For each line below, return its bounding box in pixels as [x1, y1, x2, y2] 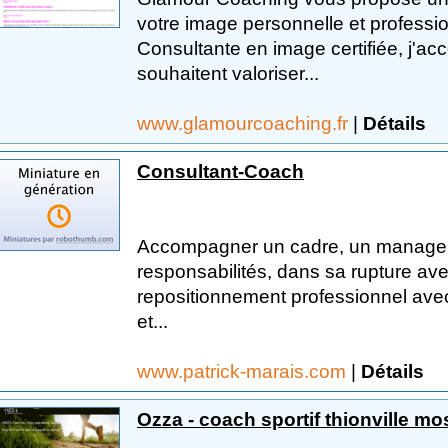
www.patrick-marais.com [137, 360, 351, 382]
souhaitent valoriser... [137, 62, 319, 84]
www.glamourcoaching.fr [137, 112, 353, 134]
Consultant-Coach [137, 160, 304, 182]
